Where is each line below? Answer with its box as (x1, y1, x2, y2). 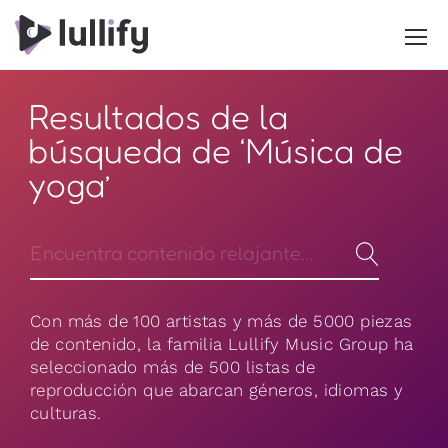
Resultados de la (27, 96, 288, 138)
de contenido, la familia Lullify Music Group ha (30, 334, 414, 354)
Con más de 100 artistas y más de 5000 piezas (30, 311, 413, 331)
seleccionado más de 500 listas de (30, 357, 316, 377)
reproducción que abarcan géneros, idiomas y (30, 380, 404, 400)
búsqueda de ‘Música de (27, 130, 403, 172)
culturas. (30, 403, 102, 423)
